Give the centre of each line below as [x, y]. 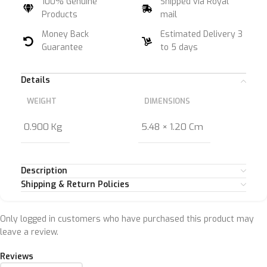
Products [60, 15]
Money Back [66, 34]
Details [35, 80]
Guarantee [63, 47]
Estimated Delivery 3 [202, 34]
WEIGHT [42, 101]
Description [44, 171]
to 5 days [179, 47]
